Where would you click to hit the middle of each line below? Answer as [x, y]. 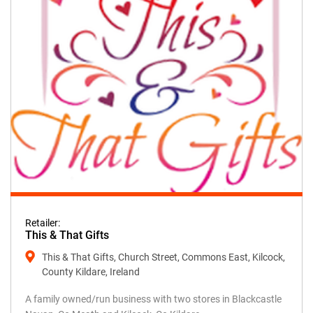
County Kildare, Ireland [91, 271]
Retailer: [43, 223]
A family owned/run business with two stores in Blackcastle [153, 299]
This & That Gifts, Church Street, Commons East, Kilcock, [163, 257]
